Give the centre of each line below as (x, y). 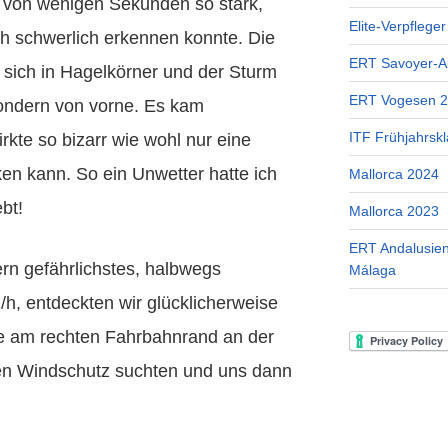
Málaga (372, 270)
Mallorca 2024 (393, 174)
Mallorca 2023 (393, 211)
